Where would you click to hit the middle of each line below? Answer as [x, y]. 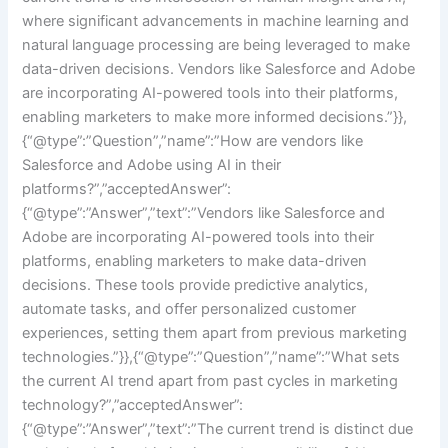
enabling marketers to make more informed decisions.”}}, [215, 116]
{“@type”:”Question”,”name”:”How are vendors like [193, 140]
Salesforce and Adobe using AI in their [152, 164]
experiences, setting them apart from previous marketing [215, 332]
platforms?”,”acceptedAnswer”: [127, 188]
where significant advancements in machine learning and [216, 20]
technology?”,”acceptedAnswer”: [133, 404]
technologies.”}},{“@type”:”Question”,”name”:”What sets [211, 356]
